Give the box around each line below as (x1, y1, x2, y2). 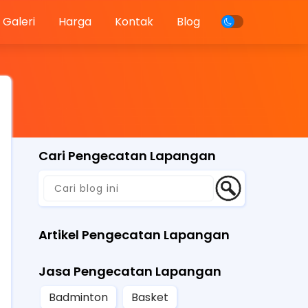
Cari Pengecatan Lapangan (38, 147, 216, 164)
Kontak (115, 14, 154, 30)
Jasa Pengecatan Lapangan (38, 262, 221, 280)
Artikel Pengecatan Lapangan (38, 225, 230, 243)
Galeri (3, 14, 36, 30)
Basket (131, 289, 168, 305)
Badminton (49, 289, 108, 305)
